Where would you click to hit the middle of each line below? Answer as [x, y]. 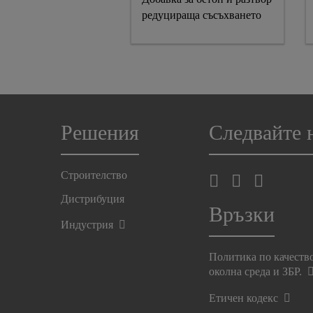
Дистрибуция [93, 199]
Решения [100, 133]
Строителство [94, 175]
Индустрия [88, 225]
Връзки [242, 214]
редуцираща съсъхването [202, 15]
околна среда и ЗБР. [257, 271]
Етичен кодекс [245, 298]
